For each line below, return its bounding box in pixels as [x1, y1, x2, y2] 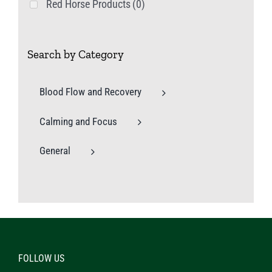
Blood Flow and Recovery [39, 86, 141, 98]
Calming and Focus [39, 115, 117, 127]
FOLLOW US [18, 252, 64, 264]
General [39, 144, 70, 157]
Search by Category [27, 47, 124, 62]
